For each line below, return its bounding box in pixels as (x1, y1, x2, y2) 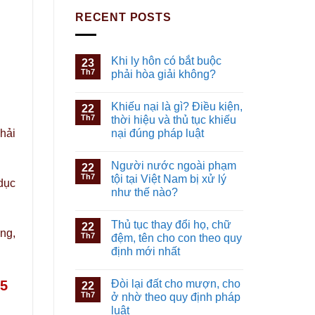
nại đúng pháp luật (111, 127, 204, 139)
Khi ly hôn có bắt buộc (111, 54, 221, 67)
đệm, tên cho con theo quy (111, 231, 242, 244)
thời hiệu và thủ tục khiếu (111, 113, 236, 126)
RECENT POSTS (75, 11, 172, 24)
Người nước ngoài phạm (111, 159, 236, 172)
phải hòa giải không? (111, 67, 216, 80)
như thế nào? (111, 186, 178, 198)
